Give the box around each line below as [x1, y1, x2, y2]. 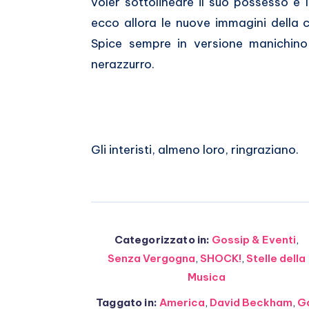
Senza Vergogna [108, 252, 195, 266]
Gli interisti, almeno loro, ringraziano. [91, 142, 299, 158]
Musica [188, 270, 226, 284]
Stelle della [246, 252, 306, 266]
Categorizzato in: [114, 233, 210, 247]
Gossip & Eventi [212, 233, 297, 247]
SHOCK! [200, 252, 241, 266]
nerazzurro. [91, 57, 154, 72]
